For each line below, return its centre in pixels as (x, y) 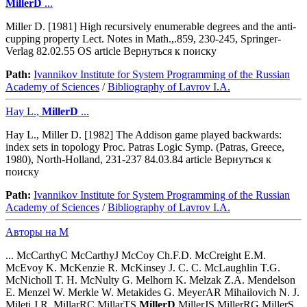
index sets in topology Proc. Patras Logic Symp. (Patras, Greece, (145, 147)
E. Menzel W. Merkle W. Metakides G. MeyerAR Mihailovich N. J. (152, 293)
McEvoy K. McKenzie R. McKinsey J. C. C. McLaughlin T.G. (143, 268)
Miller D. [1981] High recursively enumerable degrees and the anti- (151, 27)
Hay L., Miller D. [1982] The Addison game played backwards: (144, 135)
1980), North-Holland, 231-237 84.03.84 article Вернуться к (138, 160)
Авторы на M (37, 232)
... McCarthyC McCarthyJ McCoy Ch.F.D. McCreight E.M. (136, 256)
